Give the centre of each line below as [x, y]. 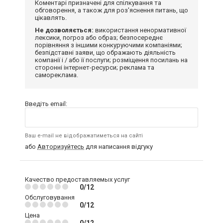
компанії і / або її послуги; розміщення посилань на [111, 60]
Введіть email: [46, 104]
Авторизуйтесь [61, 146]
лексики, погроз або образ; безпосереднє [99, 37]
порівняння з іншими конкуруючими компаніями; [109, 45]
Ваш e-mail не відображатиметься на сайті [84, 135]
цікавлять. [51, 17]
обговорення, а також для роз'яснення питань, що [111, 10]
